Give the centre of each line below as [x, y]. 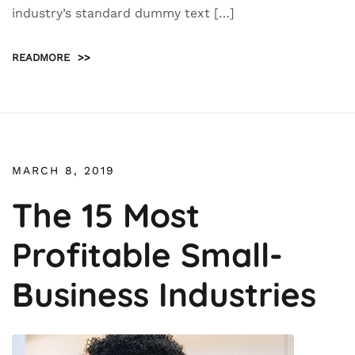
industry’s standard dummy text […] [123, 13]
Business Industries [164, 294]
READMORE [41, 57]
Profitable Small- [147, 255]
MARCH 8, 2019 [63, 170]
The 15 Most [106, 215]
